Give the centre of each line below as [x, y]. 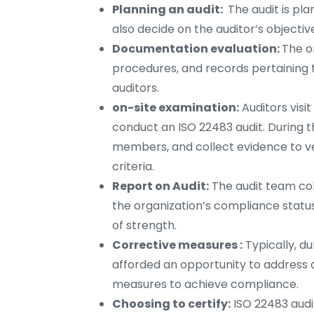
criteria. [133, 167]
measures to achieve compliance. [205, 285]
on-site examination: [176, 108]
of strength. [144, 226]
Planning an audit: [169, 10]
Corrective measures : [177, 245]
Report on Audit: [161, 186]
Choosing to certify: [171, 304]
